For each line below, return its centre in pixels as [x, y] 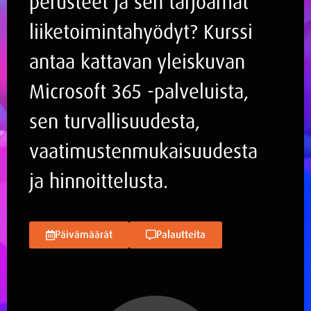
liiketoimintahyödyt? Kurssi [141, 32]
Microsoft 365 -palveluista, [139, 91]
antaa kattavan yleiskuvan [137, 61]
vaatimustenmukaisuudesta [143, 151]
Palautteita [181, 234]
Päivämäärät [84, 234]
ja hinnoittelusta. [99, 181]
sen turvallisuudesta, [115, 121]
